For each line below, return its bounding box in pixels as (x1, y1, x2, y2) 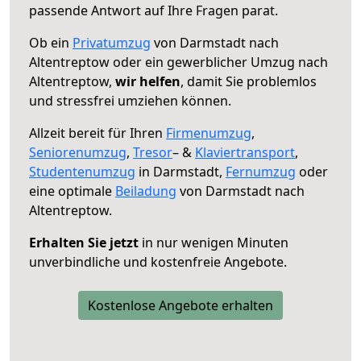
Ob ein (29, 33, 73, 52)
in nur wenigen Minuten (139, 233, 288, 251)
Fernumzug (226, 162, 296, 180)
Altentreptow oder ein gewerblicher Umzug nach (29, 52, 328, 71)
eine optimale (29, 181, 115, 200)
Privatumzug (73, 33, 151, 52)
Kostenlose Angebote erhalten (88, 296, 273, 314)
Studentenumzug (29, 162, 135, 180)
